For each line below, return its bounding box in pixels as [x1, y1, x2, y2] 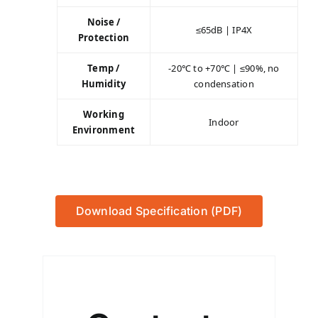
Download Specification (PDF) [75, 203, 243, 218]
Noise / [87, 15, 121, 28]
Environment [72, 123, 136, 136]
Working [83, 107, 124, 121]
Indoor [209, 115, 239, 128]
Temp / [87, 61, 120, 75]
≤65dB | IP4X [195, 23, 253, 36]
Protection [77, 31, 130, 44]
